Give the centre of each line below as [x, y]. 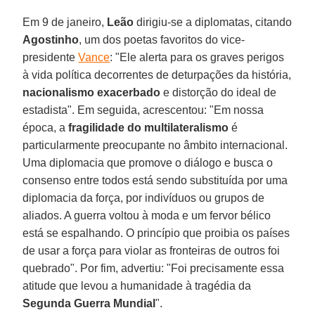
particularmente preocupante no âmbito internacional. [155, 145]
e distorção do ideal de [219, 92]
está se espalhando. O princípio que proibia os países [156, 233]
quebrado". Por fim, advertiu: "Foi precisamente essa [154, 268]
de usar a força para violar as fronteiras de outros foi [152, 250]
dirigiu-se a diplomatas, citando [213, 22]
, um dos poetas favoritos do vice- [162, 39]
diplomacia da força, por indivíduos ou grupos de [144, 198]
